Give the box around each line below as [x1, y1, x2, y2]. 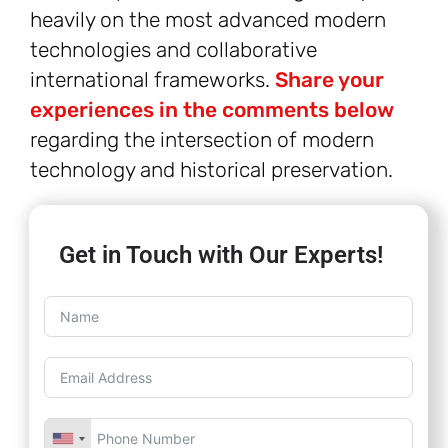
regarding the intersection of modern [30, 127, 374, 153]
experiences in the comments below [30, 97, 394, 123]
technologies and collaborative [30, 37, 317, 63]
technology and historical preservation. [30, 157, 393, 183]
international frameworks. [30, 67, 275, 93]
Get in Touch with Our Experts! [58, 241, 383, 270]
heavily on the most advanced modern [30, 7, 386, 33]
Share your [275, 67, 384, 93]
